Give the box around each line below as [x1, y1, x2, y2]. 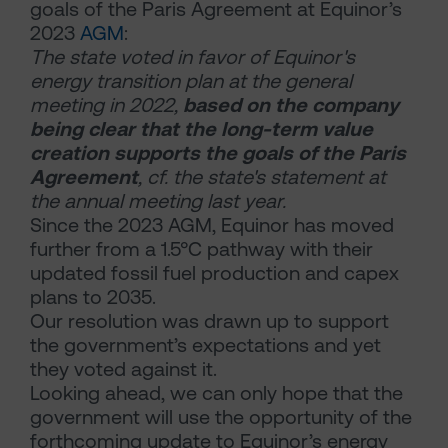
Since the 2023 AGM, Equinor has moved [30, 213, 394, 237]
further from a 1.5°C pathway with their [30, 237, 373, 261]
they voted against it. [30, 357, 217, 381]
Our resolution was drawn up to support [30, 309, 389, 333]
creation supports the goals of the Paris [30, 141, 406, 165]
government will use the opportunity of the [30, 405, 412, 429]
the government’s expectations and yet [30, 333, 381, 357]
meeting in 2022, [30, 93, 183, 117]
